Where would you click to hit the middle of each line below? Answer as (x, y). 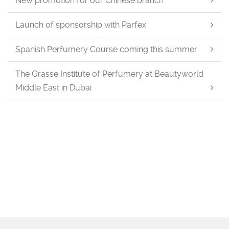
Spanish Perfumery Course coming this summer (106, 50)
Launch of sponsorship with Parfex (81, 25)
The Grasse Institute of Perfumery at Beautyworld (109, 74)
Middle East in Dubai (53, 88)
